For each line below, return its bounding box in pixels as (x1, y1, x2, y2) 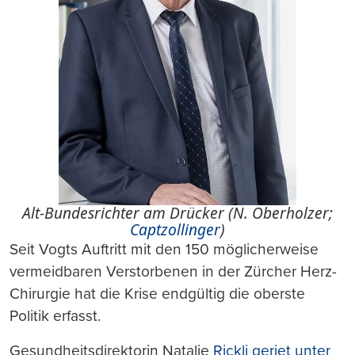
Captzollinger (130, 218, 220, 240)
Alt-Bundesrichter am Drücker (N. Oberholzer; (22, 201, 333, 223)
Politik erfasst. (10, 306, 101, 325)
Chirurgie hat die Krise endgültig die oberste (10, 284, 305, 303)
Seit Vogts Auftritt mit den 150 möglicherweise (10, 239, 319, 258)
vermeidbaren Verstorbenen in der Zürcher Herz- (10, 261, 337, 281)
